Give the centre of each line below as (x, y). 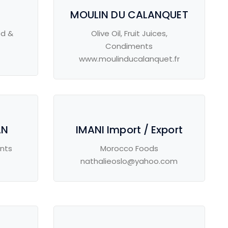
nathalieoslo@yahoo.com (129, 161)
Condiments (129, 46)
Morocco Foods (129, 149)
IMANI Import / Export (129, 130)
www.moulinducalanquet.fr (129, 59)
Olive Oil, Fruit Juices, (129, 34)
